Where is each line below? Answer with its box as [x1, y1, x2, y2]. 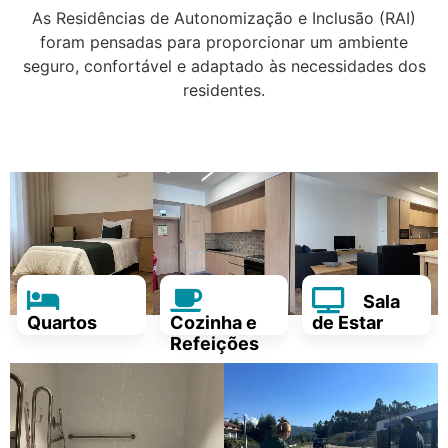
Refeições [169, 333, 259, 355]
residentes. [183, 80, 265, 101]
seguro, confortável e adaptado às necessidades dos [22, 56, 426, 77]
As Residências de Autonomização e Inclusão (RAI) [32, 8, 416, 29]
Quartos [27, 312, 98, 334]
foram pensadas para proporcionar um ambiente [40, 32, 408, 53]
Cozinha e [169, 312, 257, 334]
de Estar [312, 312, 384, 334]
